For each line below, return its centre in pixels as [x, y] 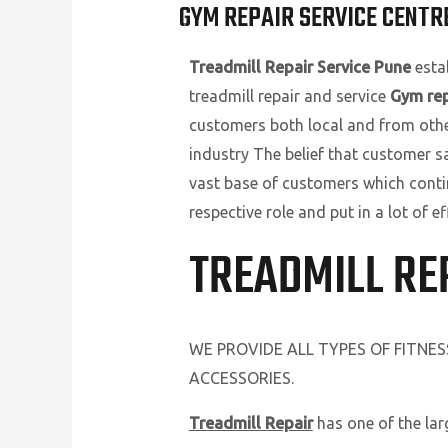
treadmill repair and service [289, 96]
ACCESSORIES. [241, 378]
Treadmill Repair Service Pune [299, 67]
